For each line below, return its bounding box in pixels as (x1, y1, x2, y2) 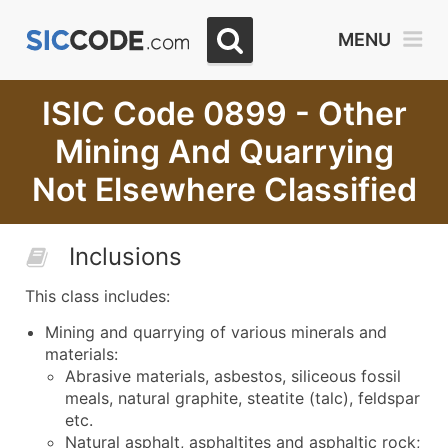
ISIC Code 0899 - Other (41, 94, 407, 133)
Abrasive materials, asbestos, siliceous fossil (65, 365, 401, 386)
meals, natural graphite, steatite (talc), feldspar (65, 387, 420, 408)
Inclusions (69, 241, 182, 271)
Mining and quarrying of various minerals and (45, 321, 387, 342)
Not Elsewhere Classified (31, 170, 417, 209)
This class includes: (25, 285, 170, 306)
